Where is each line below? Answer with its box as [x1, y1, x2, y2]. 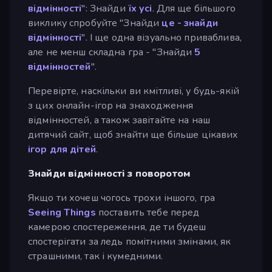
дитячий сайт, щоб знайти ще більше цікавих [28, 127, 239, 141]
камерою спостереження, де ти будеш [28, 220, 206, 234]
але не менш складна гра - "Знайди [28, 45, 195, 59]
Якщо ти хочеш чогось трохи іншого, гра [28, 191, 215, 205]
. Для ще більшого [152, 1, 236, 15]
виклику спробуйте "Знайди [28, 16, 162, 30]
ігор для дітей [28, 142, 96, 156]
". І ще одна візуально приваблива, [81, 30, 242, 44]
